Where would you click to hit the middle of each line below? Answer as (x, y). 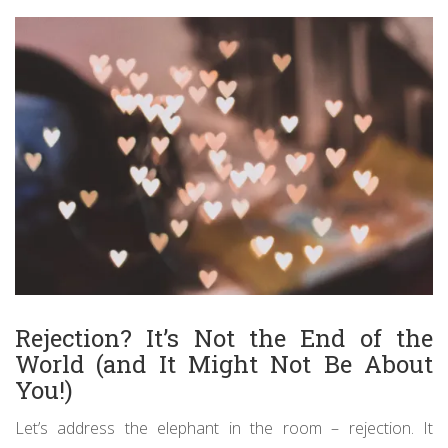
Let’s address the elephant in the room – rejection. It (224, 428)
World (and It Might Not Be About (224, 364)
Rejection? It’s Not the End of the (224, 338)
